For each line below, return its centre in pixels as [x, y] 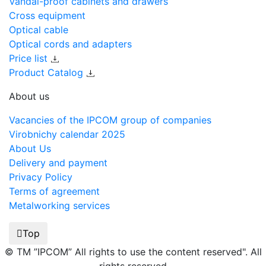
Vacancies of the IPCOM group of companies [110, 120]
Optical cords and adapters [70, 44]
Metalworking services [59, 205]
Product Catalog [47, 72]
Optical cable [39, 29]
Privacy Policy [41, 177]
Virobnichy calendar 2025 [67, 134]
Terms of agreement [54, 191]
